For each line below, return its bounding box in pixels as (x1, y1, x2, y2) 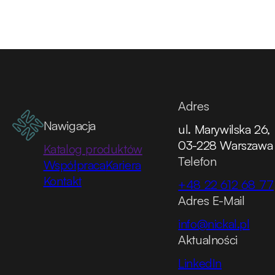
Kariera (105, 157, 141, 173)
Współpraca (43, 157, 106, 173)
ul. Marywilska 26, (178, 122, 271, 137)
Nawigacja (43, 118, 96, 134)
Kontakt (43, 173, 82, 189)
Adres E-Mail (178, 193, 245, 209)
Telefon (178, 153, 217, 169)
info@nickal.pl (178, 216, 250, 232)
